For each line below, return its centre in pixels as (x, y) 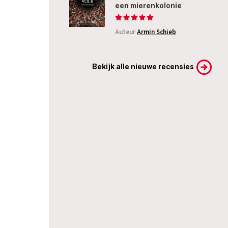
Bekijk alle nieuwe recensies (143, 67)
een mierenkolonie (148, 6)
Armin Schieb (156, 32)
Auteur (126, 32)
